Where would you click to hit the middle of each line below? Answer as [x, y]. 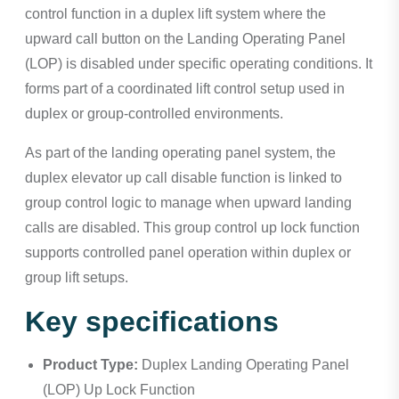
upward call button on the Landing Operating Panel [185, 39]
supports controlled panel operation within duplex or [188, 253]
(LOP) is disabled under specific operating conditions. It [199, 64]
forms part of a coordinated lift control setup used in [185, 89]
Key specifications [152, 322]
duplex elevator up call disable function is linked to [183, 178]
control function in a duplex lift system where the [175, 14]
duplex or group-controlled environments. [154, 114]
